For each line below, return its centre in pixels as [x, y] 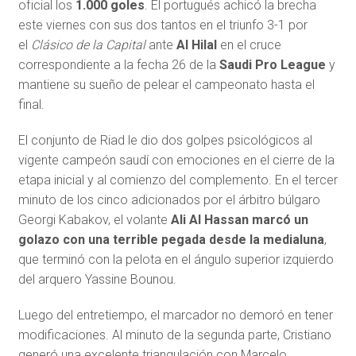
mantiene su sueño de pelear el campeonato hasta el [166, 85]
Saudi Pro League [272, 65]
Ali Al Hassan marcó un [239, 220]
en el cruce [249, 45]
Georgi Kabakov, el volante [94, 220]
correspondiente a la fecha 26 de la [118, 65]
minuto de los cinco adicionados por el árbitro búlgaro [169, 200]
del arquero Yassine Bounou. [97, 280]
